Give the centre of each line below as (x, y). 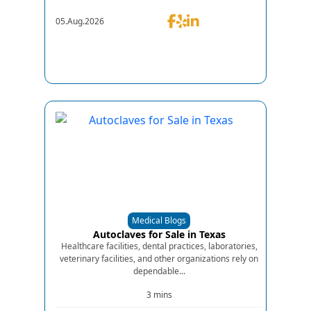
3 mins (159, 294)
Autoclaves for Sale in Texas (159, 234)
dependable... (159, 271)
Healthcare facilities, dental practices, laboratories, (159, 246)
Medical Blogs (159, 220)
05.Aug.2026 (80, 21)
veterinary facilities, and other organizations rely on (159, 258)
